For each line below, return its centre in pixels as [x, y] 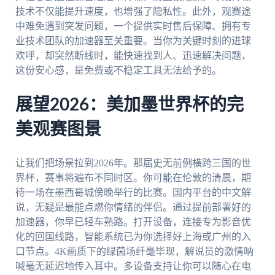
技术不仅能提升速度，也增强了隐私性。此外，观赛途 [133, 12]
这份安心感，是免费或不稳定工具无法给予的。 [118, 71]
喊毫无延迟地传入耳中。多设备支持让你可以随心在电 [133, 266]
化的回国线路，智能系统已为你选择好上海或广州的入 [133, 236]
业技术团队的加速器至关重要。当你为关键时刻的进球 [133, 41]
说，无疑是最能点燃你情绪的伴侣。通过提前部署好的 [133, 207]
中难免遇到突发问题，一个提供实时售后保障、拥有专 [133, 26]
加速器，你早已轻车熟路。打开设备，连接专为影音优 [133, 222]
